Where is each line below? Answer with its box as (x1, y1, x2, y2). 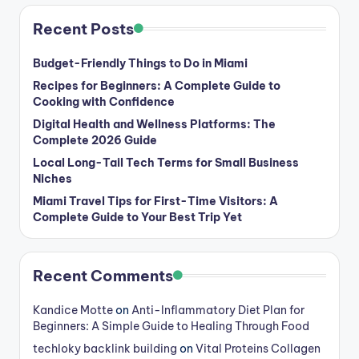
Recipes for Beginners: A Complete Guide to (33, 78, 280, 93)
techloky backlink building (33, 341, 177, 356)
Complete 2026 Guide (33, 132, 157, 147)
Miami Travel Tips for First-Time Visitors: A (33, 193, 278, 208)
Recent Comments (33, 265, 173, 285)
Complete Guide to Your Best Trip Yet (33, 209, 242, 224)
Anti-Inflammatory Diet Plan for (131, 302, 305, 317)
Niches (33, 171, 72, 186)
